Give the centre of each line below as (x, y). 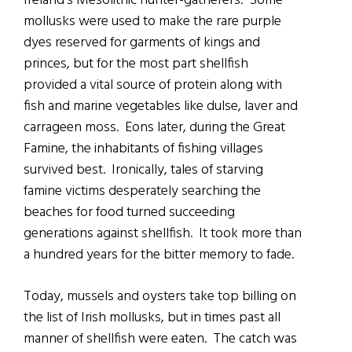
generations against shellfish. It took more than (163, 234)
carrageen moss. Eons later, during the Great (154, 128)
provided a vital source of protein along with (153, 86)
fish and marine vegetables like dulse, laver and (161, 107)
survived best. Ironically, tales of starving (143, 170)
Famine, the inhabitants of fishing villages (143, 149)
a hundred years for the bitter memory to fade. (159, 255)
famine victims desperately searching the (142, 192)
